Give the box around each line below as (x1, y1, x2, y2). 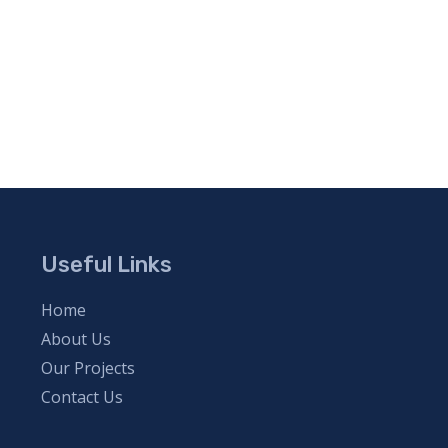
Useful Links (40, 250, 172, 278)
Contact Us (40, 386, 123, 409)
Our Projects (40, 357, 135, 380)
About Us (40, 328, 111, 351)
